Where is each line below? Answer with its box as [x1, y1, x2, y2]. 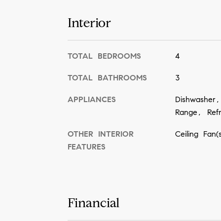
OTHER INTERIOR [68, 129, 134, 139]
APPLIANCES [68, 94, 116, 104]
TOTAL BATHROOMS [68, 73, 147, 82]
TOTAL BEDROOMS [68, 51, 141, 61]
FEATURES [68, 142, 106, 151]
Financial [68, 195, 120, 211]
